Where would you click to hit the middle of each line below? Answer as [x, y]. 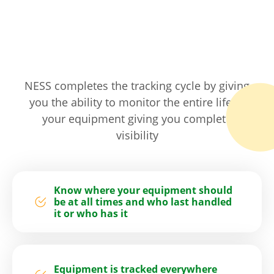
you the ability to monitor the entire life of [137, 102]
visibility [137, 135]
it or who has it [91, 213]
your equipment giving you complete [137, 119]
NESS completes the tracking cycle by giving [137, 86]
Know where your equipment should [143, 190]
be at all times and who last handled [143, 202]
